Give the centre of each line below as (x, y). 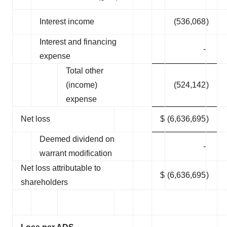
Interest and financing (78, 42)
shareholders (44, 182)
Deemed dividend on (77, 139)
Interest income (67, 21)
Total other (85, 70)
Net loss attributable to (61, 168)
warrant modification (76, 153)
